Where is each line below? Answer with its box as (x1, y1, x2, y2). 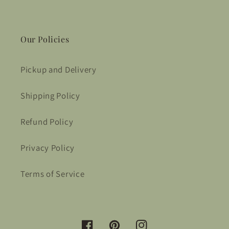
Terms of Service (20, 168, 85, 180)
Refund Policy (20, 116, 74, 128)
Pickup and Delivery (20, 64, 97, 76)
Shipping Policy (20, 90, 80, 102)
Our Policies (20, 34, 70, 45)
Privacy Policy (20, 142, 75, 154)
